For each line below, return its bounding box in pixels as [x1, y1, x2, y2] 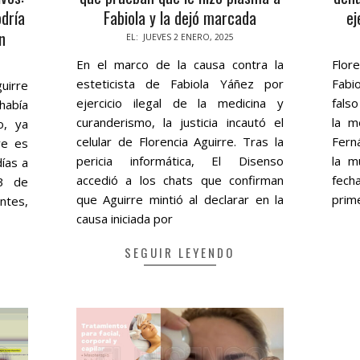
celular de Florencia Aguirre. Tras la [76, 133, 284, 149]
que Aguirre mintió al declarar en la [76, 190, 284, 207]
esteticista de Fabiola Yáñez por [76, 75, 284, 92]
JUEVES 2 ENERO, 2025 [142, 31, 234, 43]
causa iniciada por [76, 210, 173, 227]
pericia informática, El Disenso [76, 152, 284, 169]
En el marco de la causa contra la [76, 55, 284, 72]
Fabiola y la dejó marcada [103, 5, 256, 30]
